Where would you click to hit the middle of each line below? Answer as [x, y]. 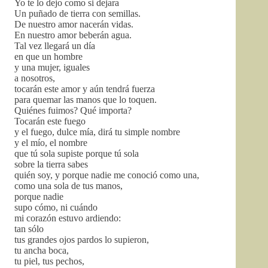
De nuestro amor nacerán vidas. [74, 24]
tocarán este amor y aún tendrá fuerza [85, 89]
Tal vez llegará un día [55, 46]
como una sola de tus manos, [68, 186]
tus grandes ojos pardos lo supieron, [82, 240]
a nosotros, [35, 78]
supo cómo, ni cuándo [56, 207]
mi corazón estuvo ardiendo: [68, 218]
